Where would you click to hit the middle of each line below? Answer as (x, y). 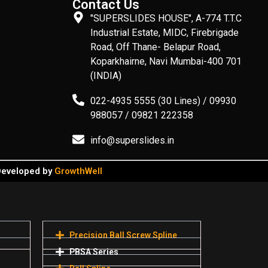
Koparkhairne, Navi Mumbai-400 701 (166, 61)
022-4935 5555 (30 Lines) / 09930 (164, 100)
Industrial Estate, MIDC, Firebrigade (165, 32)
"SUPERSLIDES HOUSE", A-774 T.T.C (166, 18)
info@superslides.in (133, 140)
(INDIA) (106, 75)
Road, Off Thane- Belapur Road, (156, 47)
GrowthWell (78, 171)
